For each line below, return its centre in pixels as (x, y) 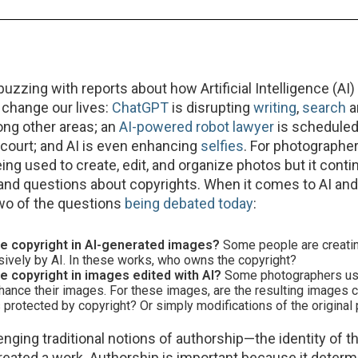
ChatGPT (141, 107)
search (324, 107)
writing (275, 107)
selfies (223, 146)
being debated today (189, 203)
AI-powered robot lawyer (197, 127)
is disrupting (211, 107)
